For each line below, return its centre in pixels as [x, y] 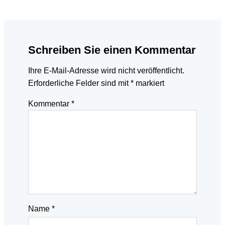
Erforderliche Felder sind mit [79, 83]
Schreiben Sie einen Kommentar [112, 50]
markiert [149, 83]
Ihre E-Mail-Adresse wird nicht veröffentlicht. [106, 71]
